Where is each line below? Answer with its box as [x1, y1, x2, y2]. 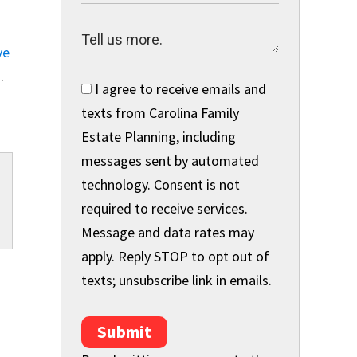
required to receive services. [81, 199, 248, 218]
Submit [97, 321, 151, 343]
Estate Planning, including [81, 127, 236, 146]
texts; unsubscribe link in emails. [81, 271, 272, 289]
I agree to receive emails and [92, 80, 266, 98]
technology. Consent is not [81, 175, 240, 194]
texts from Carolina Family [81, 104, 239, 122]
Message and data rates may [81, 223, 254, 241]
